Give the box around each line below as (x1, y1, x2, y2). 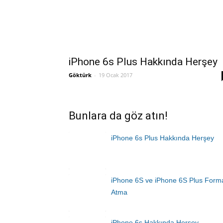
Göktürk (69, 71, 92, 79)
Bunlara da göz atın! (69, 110, 168, 122)
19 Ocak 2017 (99, 71, 132, 79)
